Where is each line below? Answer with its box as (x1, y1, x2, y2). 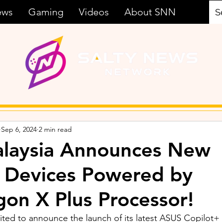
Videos (79, 6, 109, 18)
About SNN (124, 6, 176, 18)
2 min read (39, 124, 72, 134)
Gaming (28, 6, 63, 18)
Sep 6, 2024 (1, 124, 37, 134)
